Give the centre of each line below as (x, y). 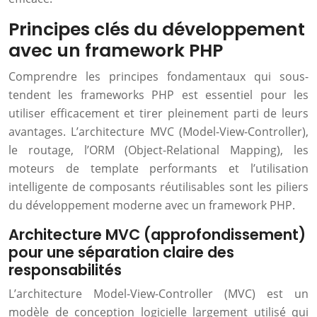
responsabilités (65, 270)
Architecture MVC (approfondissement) (157, 235)
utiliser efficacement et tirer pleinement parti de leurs (158, 113)
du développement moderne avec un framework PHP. (152, 205)
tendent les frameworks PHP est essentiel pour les (158, 95)
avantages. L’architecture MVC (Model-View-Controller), (158, 132)
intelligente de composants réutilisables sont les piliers (158, 187)
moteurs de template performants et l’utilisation (158, 168)
